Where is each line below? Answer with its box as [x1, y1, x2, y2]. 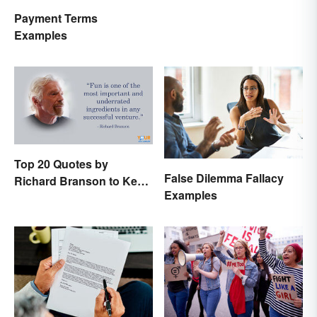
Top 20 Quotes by [14, 156, 108, 173]
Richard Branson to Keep [14, 173, 151, 190]
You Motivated [14, 190, 91, 207]
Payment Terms [14, 10, 98, 27]
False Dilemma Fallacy [164, 170, 284, 187]
